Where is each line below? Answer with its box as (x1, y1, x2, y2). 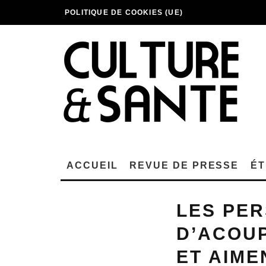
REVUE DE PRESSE (129, 160, 239, 170)
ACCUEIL (66, 160, 118, 170)
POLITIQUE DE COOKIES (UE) (65, 8, 183, 17)
